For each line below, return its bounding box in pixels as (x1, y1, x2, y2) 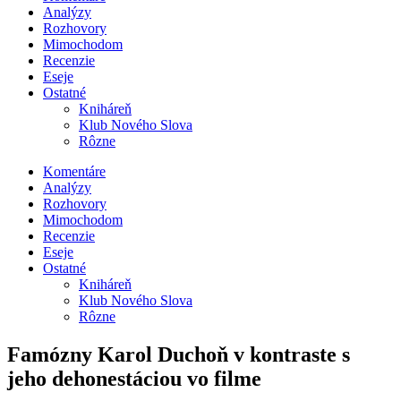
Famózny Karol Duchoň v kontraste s (7, 342, 350, 366)
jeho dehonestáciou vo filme (7, 366, 261, 390)
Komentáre (43, 164, 106, 179)
